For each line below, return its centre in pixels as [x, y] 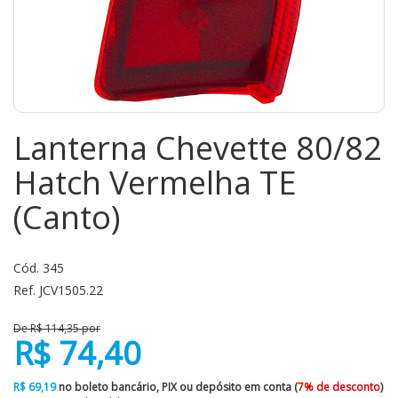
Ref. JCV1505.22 [58, 290]
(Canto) [67, 217]
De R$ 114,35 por [57, 328]
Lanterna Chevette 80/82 [198, 148]
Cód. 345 [39, 268]
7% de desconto [339, 387]
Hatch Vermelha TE [155, 183]
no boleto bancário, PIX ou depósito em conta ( [177, 387]
